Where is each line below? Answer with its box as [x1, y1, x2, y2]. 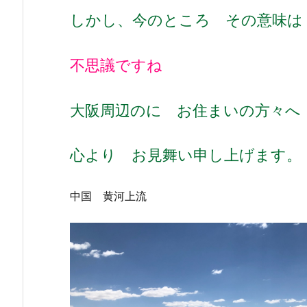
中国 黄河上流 [70, 188, 147, 203]
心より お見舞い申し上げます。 [70, 145, 302, 164]
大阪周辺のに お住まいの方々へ [70, 100, 301, 119]
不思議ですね [70, 55, 162, 74]
